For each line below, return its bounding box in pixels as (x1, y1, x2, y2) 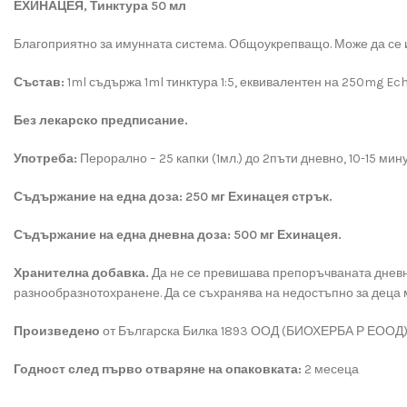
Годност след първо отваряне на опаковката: (14, 362, 304, 377)
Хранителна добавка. (14, 265, 152, 281)
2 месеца (304, 362, 359, 377)
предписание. (101, 113, 188, 128)
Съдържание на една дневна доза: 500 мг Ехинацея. (14, 227, 342, 243)
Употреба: (14, 151, 80, 166)
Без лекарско (14, 113, 101, 128)
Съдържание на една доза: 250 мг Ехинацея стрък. (14, 189, 333, 204)
